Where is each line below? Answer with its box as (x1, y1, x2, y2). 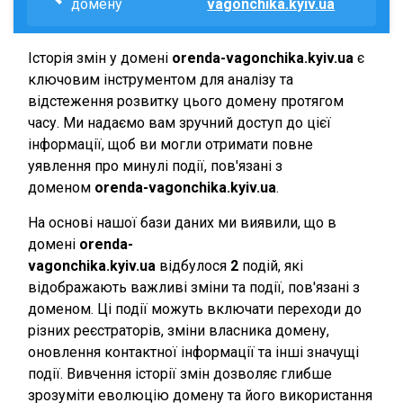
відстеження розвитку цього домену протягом (28, 93, 344, 110)
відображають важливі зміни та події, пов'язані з (28, 279, 360, 296)
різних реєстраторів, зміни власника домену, (28, 322, 329, 339)
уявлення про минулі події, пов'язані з (28, 157, 282, 175)
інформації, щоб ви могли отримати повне (28, 136, 313, 153)
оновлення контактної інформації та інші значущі (28, 344, 359, 361)
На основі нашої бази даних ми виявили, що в (28, 214, 336, 231)
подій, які (238, 257, 303, 274)
